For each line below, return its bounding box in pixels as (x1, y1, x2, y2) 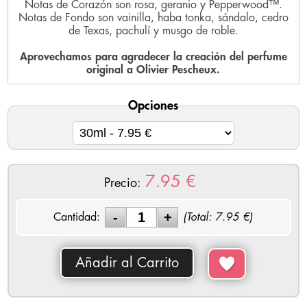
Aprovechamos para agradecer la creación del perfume (19, 51, 287, 63)
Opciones (128, 99, 179, 112)
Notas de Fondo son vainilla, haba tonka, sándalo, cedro (18, 12, 288, 24)
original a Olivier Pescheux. (86, 64, 221, 76)
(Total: (183, 211, 216, 223)
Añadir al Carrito (75, 256, 180, 271)
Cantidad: (53, 211, 101, 223)
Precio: (103, 177, 141, 190)
